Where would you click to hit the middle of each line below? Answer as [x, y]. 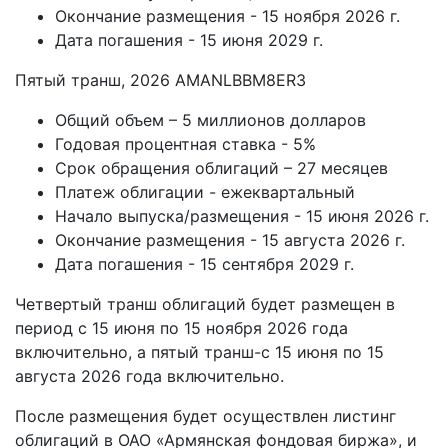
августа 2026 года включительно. [149, 376]
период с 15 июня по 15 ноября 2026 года [181, 328]
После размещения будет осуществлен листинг [205, 416]
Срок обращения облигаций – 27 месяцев [221, 168]
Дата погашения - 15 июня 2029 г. [189, 40]
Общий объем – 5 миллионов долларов [210, 120]
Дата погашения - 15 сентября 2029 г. [204, 264]
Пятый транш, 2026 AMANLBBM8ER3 [160, 80]
